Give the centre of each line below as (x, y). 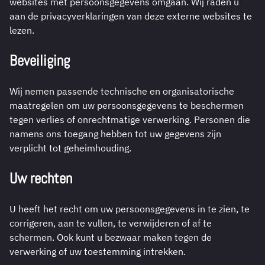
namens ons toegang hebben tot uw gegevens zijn (115, 134)
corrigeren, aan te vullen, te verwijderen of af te (111, 223)
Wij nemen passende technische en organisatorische (122, 91)
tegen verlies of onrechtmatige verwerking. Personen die (130, 120)
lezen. (22, 30)
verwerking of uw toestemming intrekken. (98, 252)
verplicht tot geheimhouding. (70, 148)
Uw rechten (41, 178)
